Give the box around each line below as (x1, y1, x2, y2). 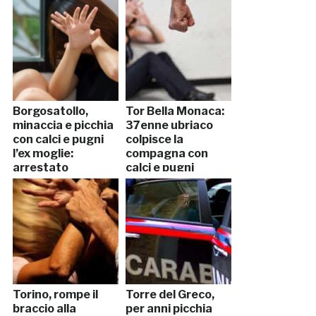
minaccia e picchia (12, 119, 114, 133)
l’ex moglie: (12, 147, 73, 161)
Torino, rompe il (12, 288, 98, 302)
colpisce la (125, 133, 183, 147)
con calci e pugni (12, 133, 104, 147)
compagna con (125, 147, 208, 161)
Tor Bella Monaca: (125, 104, 224, 119)
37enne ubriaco (125, 119, 213, 133)
